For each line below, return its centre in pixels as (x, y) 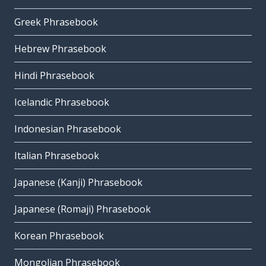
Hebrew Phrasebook (60, 49)
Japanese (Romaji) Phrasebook (83, 209)
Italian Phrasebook (57, 156)
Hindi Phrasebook (54, 76)
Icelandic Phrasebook (62, 102)
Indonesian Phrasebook (68, 129)
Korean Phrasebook (59, 236)
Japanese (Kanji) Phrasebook (78, 183)
